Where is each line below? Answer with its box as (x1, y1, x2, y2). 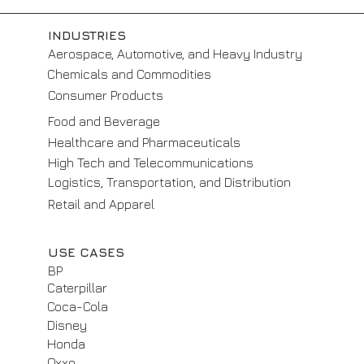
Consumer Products (48, 88, 163, 102)
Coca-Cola (47, 299, 108, 314)
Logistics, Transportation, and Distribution (48, 175, 291, 189)
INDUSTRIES (48, 28, 126, 42)
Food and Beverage (48, 114, 160, 128)
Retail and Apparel (48, 197, 154, 211)
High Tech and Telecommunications (48, 155, 253, 170)
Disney (47, 318, 87, 332)
